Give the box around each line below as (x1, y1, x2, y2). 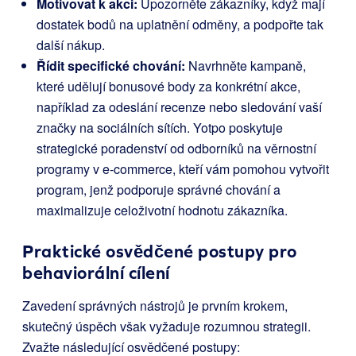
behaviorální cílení (22, 263, 170, 284)
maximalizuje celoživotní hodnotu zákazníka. (37, 201, 288, 220)
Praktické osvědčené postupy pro (22, 242, 297, 262)
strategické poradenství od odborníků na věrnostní (37, 139, 316, 158)
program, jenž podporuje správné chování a (37, 180, 281, 199)
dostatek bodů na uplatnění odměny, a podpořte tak (37, 15, 323, 34)
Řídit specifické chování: (37, 56, 185, 75)
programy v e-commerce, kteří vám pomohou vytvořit (37, 160, 329, 179)
